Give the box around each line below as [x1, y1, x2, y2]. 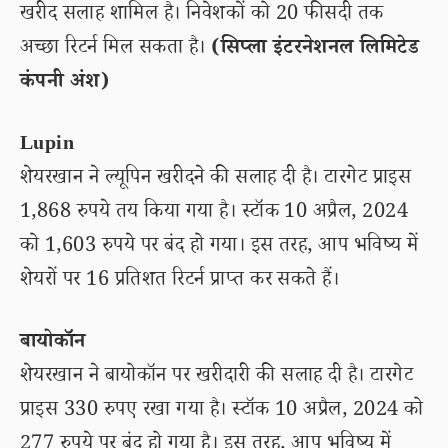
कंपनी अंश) [20, 68, 110, 100]
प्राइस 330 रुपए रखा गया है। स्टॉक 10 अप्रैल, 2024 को [20, 396, 424, 428]
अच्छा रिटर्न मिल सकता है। [20, 34, 212, 66]
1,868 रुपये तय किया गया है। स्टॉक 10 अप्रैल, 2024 [20, 198, 409, 230]
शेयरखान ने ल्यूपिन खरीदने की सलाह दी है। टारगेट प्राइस [20, 164, 412, 196]
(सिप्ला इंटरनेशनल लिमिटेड [211, 34, 420, 66]
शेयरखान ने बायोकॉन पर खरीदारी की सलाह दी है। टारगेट [20, 362, 414, 394]
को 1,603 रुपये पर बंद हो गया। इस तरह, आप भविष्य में [20, 232, 419, 264]
